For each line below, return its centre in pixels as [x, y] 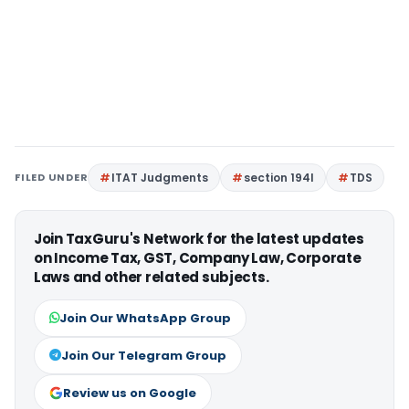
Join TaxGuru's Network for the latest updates [199, 239]
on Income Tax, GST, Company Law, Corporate [198, 258]
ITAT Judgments [160, 178]
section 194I [279, 178]
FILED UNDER [52, 177]
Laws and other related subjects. [152, 277]
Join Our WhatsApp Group [145, 318]
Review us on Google [130, 393]
